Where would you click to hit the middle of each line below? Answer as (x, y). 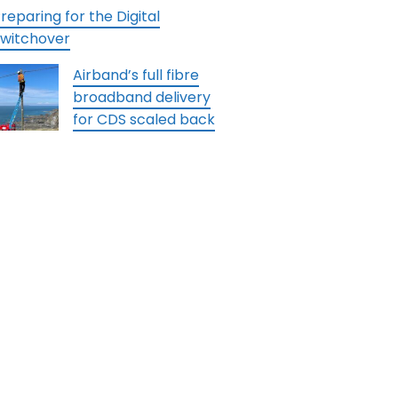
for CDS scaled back (143, 119)
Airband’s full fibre (135, 75)
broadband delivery (141, 97)
